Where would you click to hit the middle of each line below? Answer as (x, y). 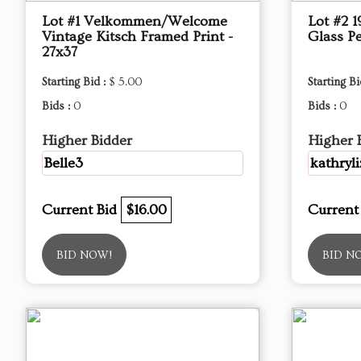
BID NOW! (84, 255)
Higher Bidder (87, 141)
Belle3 (64, 163)
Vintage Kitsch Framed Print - (137, 37)
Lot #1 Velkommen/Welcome (135, 21)
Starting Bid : (75, 82)
